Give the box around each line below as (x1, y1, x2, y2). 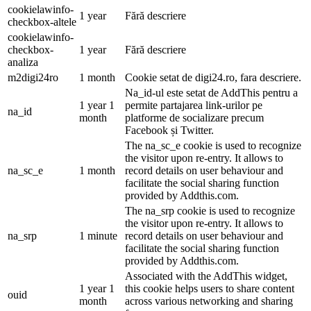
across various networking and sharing (125, 294, 293, 307)
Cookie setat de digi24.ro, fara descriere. (125, 71, 301, 83)
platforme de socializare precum (125, 111, 264, 124)
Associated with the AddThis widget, (125, 269, 287, 282)
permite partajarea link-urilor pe (125, 99, 262, 111)
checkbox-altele (8, 15, 76, 28)
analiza (8, 56, 38, 68)
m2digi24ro (8, 71, 58, 83)
